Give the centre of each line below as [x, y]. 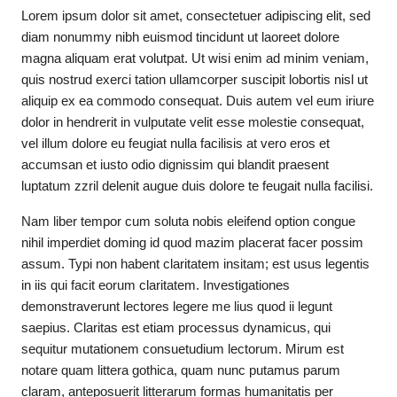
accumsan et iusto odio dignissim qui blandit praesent [175, 164]
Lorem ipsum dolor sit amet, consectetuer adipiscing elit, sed [196, 16]
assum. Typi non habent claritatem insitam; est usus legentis [195, 264]
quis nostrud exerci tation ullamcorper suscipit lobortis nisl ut [195, 79]
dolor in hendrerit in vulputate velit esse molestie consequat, [193, 122]
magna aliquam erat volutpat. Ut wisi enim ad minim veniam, [195, 58]
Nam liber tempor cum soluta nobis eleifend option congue [188, 221]
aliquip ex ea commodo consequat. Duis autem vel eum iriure [198, 101]
